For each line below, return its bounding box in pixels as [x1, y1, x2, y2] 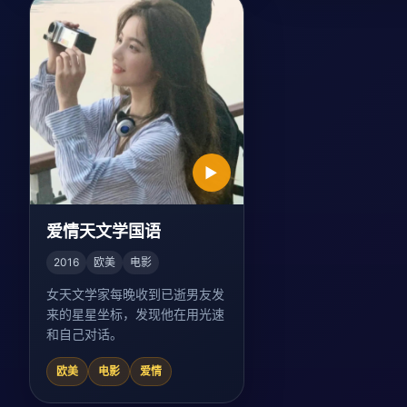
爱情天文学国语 [46, 222, 161, 242]
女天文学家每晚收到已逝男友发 [46, 286, 224, 303]
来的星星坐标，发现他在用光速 [46, 306, 224, 323]
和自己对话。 [46, 326, 123, 342]
